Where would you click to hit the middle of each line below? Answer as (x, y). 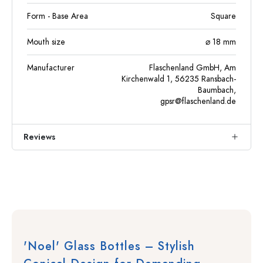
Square (223, 16)
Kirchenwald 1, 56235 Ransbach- (179, 79)
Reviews (39, 137)
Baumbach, (217, 90)
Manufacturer (51, 68)
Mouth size (46, 42)
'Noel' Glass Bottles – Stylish (109, 246)
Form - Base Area (58, 16)
